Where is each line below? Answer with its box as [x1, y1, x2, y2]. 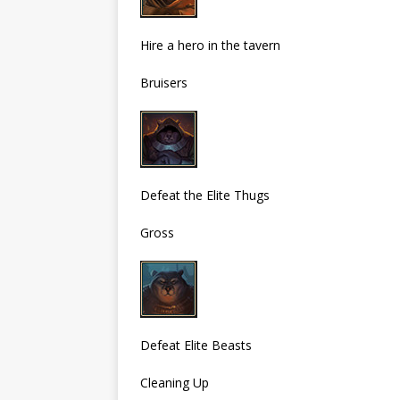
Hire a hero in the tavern [140, 36, 280, 54]
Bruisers [140, 73, 187, 91]
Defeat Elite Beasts [140, 336, 252, 354]
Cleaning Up [140, 373, 209, 391]
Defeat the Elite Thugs [140, 186, 270, 204]
